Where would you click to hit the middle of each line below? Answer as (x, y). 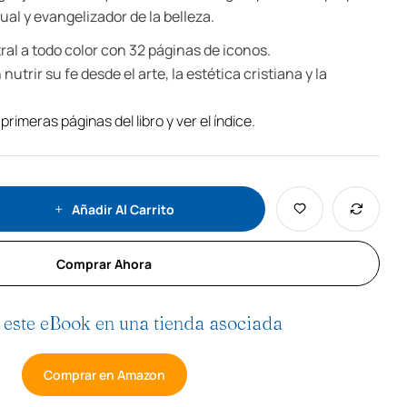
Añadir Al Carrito (123, 209)
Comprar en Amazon (104, 375)
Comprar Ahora (104, 263)
